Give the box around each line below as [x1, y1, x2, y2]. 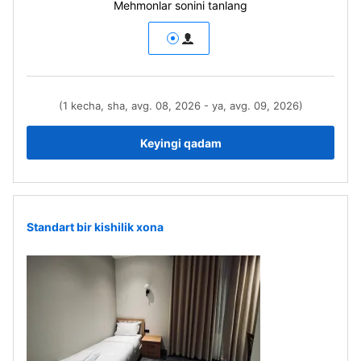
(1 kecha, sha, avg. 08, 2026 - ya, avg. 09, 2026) [58, 99, 303, 112]
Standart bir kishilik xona [27, 219, 164, 234]
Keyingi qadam [139, 135, 222, 150]
